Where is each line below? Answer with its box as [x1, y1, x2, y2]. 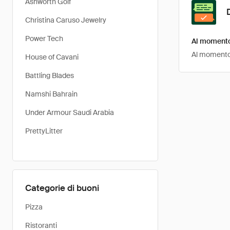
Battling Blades [25, 71, 74, 80]
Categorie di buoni [25, 182, 99, 194]
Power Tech [25, 34, 63, 43]
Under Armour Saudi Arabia [25, 108, 114, 117]
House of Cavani [25, 52, 79, 62]
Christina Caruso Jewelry [25, 15, 106, 25]
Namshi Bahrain [25, 89, 78, 99]
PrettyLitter [25, 126, 63, 136]
